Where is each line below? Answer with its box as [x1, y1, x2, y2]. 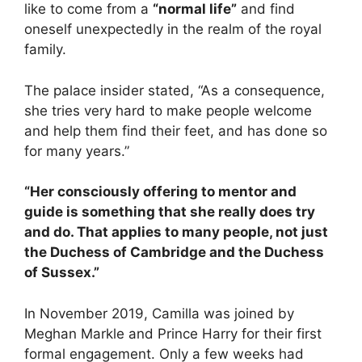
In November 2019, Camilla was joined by [24, 305, 294, 322]
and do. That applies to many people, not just [24, 224, 328, 241]
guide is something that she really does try [24, 204, 315, 221]
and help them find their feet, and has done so [24, 122, 327, 139]
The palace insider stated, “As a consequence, [24, 82, 325, 99]
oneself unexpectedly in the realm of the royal [24, 21, 322, 38]
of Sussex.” [24, 264, 99, 281]
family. [24, 41, 66, 58]
